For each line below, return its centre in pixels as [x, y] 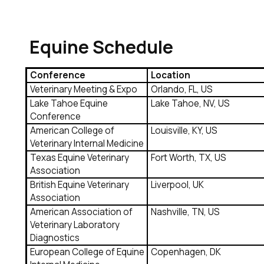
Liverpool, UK [178, 185]
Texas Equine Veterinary [79, 158]
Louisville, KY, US [184, 131]
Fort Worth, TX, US [189, 158]
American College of [72, 131]
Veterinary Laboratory [75, 225]
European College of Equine [87, 252]
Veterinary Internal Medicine [87, 144]
